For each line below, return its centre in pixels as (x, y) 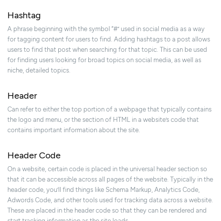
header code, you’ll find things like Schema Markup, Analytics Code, (104, 190)
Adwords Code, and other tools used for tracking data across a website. (110, 200)
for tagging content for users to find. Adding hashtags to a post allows (109, 39)
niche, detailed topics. (39, 71)
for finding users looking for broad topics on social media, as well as (104, 60)
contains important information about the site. (74, 130)
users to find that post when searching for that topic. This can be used (107, 50)
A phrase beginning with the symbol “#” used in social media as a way (106, 29)
